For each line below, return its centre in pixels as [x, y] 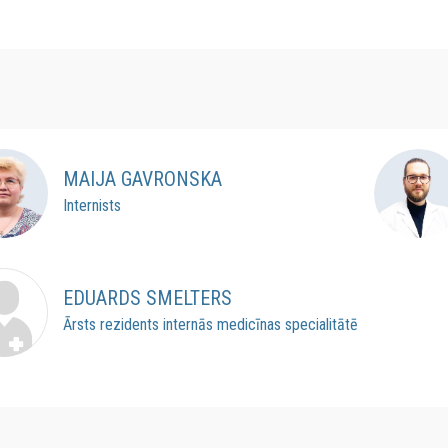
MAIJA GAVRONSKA [142, 179]
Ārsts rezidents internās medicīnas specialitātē [210, 325]
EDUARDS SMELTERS [147, 298]
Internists [91, 206]
